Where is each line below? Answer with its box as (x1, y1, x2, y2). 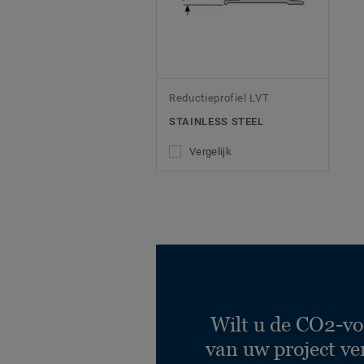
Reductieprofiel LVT (169, 91, 270, 104)
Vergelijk (189, 145, 232, 158)
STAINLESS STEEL (169, 115, 264, 128)
